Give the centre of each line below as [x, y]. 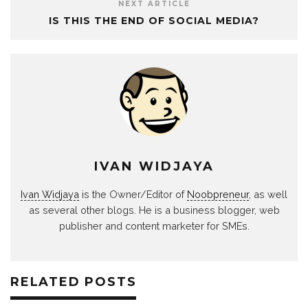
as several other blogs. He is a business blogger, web [154, 210]
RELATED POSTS [74, 282]
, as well [268, 194]
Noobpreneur [218, 194]
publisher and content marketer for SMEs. [154, 226]
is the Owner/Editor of [133, 194]
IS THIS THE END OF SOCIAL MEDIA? [154, 21]
